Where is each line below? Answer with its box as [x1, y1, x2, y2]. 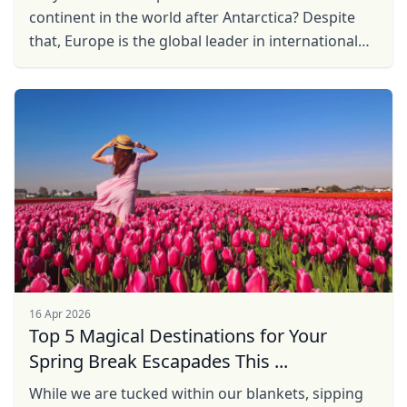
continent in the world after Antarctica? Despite [29, 7, 355, 27]
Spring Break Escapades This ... [29, 349, 288, 373]
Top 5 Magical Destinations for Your [29, 323, 327, 348]
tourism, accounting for [29, 55, 193, 74]
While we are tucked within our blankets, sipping [29, 383, 363, 403]
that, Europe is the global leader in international [29, 31, 358, 51]
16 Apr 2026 [29, 306, 91, 322]
